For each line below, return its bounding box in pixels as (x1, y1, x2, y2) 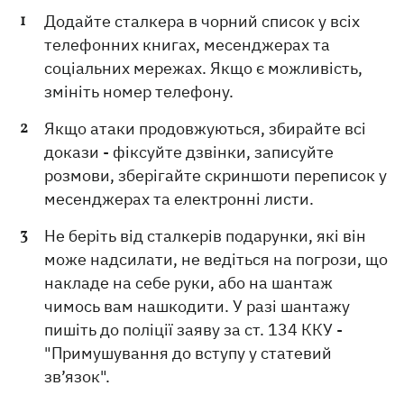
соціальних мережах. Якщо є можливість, (44, 57, 363, 78)
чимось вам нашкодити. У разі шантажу (44, 295, 351, 317)
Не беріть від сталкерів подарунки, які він (44, 225, 367, 246)
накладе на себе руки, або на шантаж (44, 271, 334, 293)
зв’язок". (44, 365, 111, 387)
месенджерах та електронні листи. (44, 188, 315, 209)
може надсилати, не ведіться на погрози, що (44, 248, 389, 270)
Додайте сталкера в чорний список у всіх (44, 10, 361, 32)
